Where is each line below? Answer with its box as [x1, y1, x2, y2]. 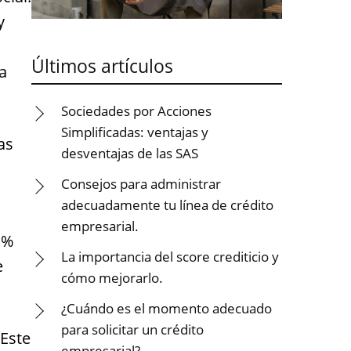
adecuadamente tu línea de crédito [61, 196, 273, 214]
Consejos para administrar [61, 175, 221, 193]
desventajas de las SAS [61, 144, 198, 162]
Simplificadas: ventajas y [61, 123, 208, 141]
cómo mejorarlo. [61, 269, 163, 287]
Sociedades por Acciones [61, 102, 212, 120]
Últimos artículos [31, 53, 173, 78]
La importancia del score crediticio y [61, 248, 279, 266]
